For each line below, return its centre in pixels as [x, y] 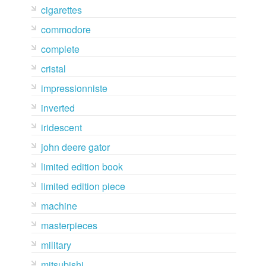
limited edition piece [83, 186]
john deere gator [75, 147]
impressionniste [74, 88]
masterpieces [69, 225]
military [56, 245]
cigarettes [61, 10]
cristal [53, 69]
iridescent [61, 127]
